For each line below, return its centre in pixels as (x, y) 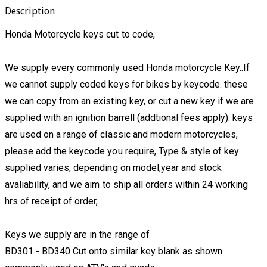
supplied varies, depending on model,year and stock (113, 168)
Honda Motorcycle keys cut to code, (80, 35)
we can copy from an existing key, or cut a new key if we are (130, 101)
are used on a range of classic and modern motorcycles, (123, 135)
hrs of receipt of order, (52, 201)
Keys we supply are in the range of (77, 235)
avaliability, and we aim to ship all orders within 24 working (127, 185)
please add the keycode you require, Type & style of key (122, 151)
